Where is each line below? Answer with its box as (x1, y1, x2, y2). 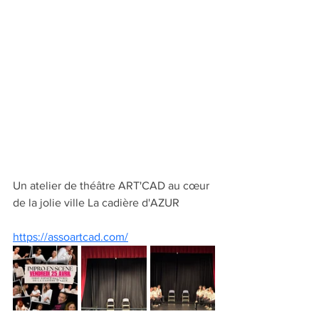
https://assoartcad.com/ (13, 230, 128, 243)
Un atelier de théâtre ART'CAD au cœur (13, 179, 212, 192)
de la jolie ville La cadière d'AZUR (13, 196, 179, 209)
